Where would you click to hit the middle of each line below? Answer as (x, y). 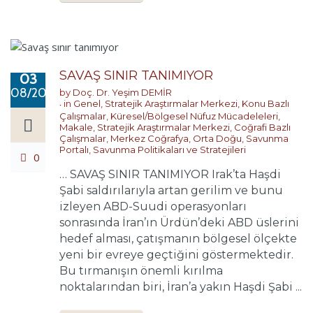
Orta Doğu (217, 138)
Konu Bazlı (265, 103)
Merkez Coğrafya (150, 138)
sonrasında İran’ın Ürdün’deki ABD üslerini (179, 222)
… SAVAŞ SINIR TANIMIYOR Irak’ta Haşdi (170, 174)
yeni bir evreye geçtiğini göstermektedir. (176, 254)
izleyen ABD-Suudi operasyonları (153, 206)
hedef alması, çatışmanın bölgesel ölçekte (178, 238)
